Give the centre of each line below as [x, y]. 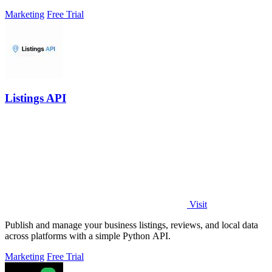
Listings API [36, 98]
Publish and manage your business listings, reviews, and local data [131, 225]
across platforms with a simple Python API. [88, 236]
